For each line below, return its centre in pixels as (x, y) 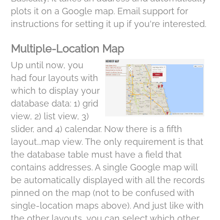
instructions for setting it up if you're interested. (109, 24)
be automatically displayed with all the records (108, 180)
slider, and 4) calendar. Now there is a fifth (97, 129)
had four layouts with (55, 78)
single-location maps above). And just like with (108, 206)
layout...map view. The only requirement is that (107, 142)
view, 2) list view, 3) (50, 116)
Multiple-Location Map (68, 49)
